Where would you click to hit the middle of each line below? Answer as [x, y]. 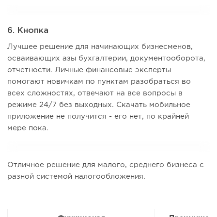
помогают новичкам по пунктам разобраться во [99, 82]
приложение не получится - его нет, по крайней [98, 117]
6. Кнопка [28, 31]
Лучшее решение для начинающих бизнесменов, [100, 47]
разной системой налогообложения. [76, 177]
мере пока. [28, 128]
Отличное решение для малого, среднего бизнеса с [106, 165]
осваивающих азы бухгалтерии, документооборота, [106, 59]
